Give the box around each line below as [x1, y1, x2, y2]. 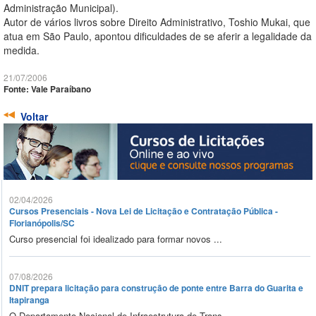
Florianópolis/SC [9, 217, 75, 230]
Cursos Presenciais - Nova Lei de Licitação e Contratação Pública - [9, 205, 278, 218]
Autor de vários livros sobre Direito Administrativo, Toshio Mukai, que [4, 15, 310, 30]
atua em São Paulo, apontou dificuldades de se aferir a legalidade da [4, 29, 312, 44]
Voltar [20, 109, 48, 124]
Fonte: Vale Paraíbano [4, 83, 91, 96]
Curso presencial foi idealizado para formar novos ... [9, 232, 222, 246]
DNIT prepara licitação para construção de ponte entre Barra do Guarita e [9, 281, 303, 295]
